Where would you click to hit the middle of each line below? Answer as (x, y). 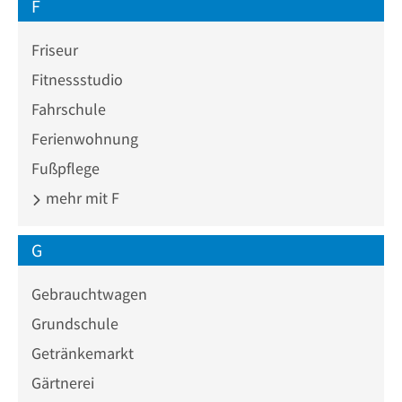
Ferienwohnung (85, 139)
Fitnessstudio (77, 79)
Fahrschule (69, 109)
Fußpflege (66, 168)
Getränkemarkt (83, 353)
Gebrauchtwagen (89, 294)
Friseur (55, 50)
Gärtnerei (63, 383)
